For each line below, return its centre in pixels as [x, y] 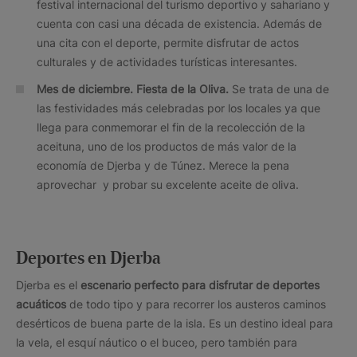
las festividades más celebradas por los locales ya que [178, 108]
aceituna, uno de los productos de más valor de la [167, 146]
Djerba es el [48, 284]
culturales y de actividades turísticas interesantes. [167, 61]
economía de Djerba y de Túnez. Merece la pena [163, 165]
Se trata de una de [280, 88]
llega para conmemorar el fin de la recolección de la [171, 127]
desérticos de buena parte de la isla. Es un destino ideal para [175, 323]
